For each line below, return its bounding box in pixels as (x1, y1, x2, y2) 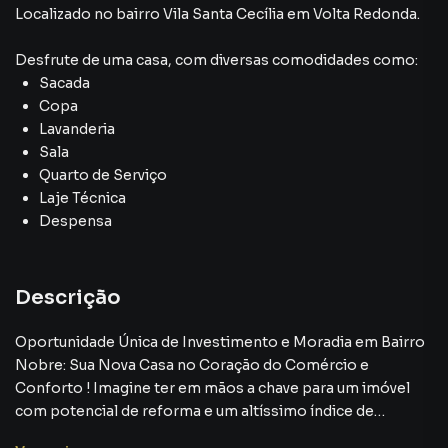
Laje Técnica (39, 189, 126, 207)
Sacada (39, 74, 90, 92)
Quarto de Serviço (39, 166, 167, 184)
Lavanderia (39, 120, 115, 138)
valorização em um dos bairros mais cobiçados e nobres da (15, 425, 433, 443)
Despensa (39, 212, 112, 230)
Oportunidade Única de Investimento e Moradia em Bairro (15, 333, 425, 351)
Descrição (15, 285, 121, 310)
